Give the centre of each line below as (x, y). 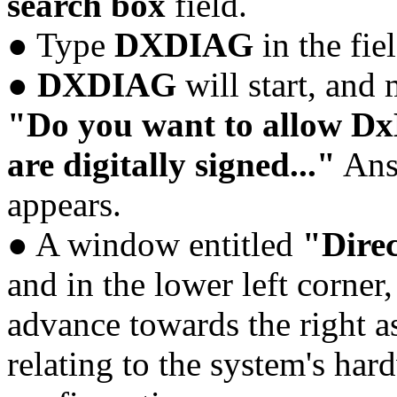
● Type (61, 44)
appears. (64, 204)
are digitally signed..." (171, 164)
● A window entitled (155, 244)
